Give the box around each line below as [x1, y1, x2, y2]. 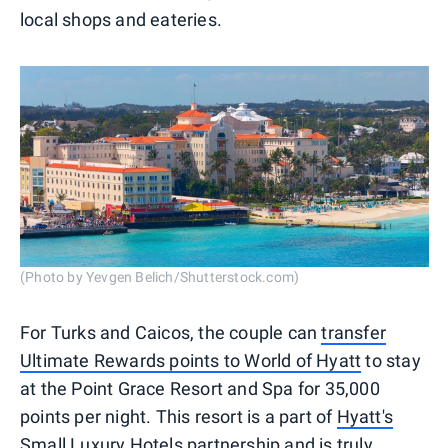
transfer [321, 322, 387, 344]
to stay [361, 350, 421, 372]
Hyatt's [336, 406, 394, 428]
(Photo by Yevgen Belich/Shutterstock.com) [20, 269, 300, 286]
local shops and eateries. [20, 9, 222, 31]
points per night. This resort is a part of [20, 406, 337, 428]
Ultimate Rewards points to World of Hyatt [20, 350, 362, 372]
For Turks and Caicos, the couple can [20, 322, 322, 344]
